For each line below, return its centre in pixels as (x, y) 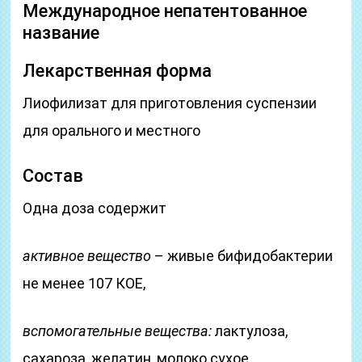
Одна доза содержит (95, 208)
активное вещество (87, 256)
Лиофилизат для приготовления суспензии (170, 103)
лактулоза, (250, 331)
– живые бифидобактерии (242, 256)
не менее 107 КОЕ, (84, 283)
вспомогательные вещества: (118, 331)
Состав (53, 176)
